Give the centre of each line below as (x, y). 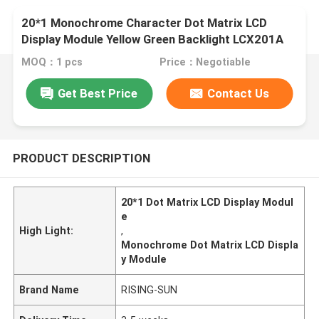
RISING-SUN (150, 289)
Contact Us (239, 93)
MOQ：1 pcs (52, 62)
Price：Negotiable (205, 62)
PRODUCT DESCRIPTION (81, 158)
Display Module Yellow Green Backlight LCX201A (153, 40)
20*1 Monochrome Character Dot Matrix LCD (145, 23)
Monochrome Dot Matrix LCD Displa (210, 245)
